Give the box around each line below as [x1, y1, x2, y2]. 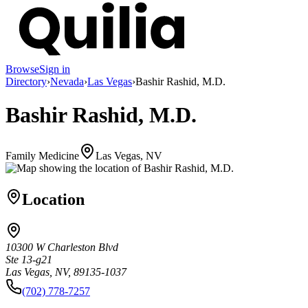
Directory [5, 75, 47, 87]
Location [22, 190, 85, 208]
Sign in [39, 63, 70, 75]
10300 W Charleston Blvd [5, 241, 118, 254]
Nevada [50, 75, 84, 87]
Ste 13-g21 [5, 254, 52, 266]
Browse [5, 63, 39, 75]
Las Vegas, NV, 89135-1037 [5, 266, 126, 278]
